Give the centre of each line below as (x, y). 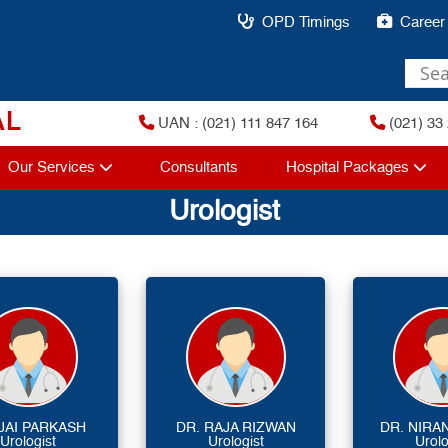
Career (422, 23)
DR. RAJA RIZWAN (235, 427)
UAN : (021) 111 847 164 (236, 124)
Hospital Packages (347, 168)
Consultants (199, 168)
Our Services (52, 168)
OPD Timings (305, 23)
